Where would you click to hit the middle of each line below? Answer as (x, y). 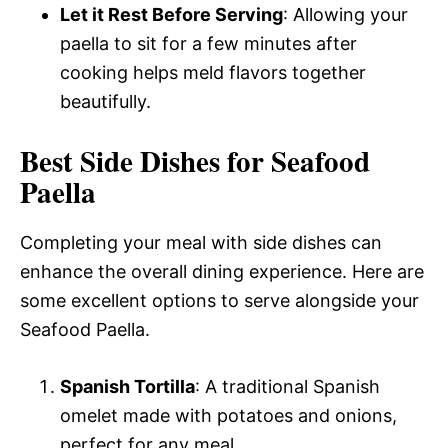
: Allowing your (345, 14)
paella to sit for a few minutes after (208, 43)
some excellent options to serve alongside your (219, 300)
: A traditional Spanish (287, 386)
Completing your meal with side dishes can (201, 242)
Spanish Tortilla (127, 386)
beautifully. (105, 101)
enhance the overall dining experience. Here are (222, 271)
